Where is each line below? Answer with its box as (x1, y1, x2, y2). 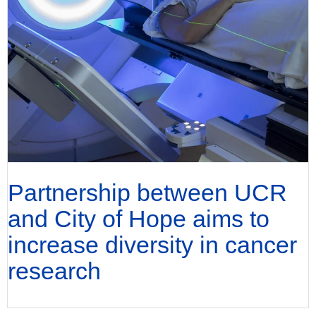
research (8, 257, 101, 284)
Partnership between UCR (8, 178, 287, 206)
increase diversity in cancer (8, 231, 297, 258)
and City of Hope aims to (8, 205, 269, 232)
